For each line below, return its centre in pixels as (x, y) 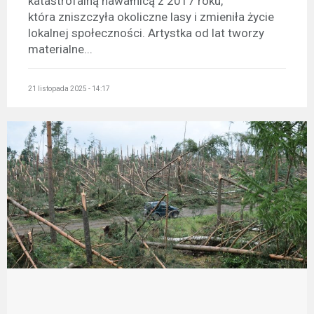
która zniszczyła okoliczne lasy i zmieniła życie (151, 16)
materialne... (60, 49)
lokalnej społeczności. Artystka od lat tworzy (146, 33)
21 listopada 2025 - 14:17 (69, 89)
